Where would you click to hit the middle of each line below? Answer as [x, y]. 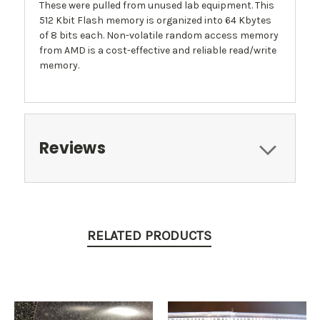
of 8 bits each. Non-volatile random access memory [159, 35]
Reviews [72, 148]
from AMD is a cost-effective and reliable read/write [158, 50]
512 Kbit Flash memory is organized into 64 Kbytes [155, 20]
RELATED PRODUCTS [149, 235]
